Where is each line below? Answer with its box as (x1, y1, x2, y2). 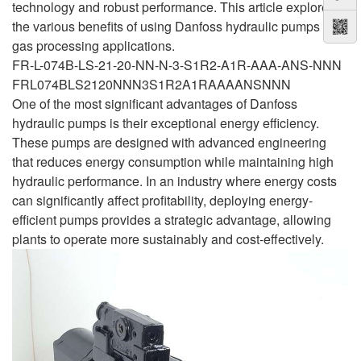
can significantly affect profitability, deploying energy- (12, 190, 313, 210)
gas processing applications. (12, 35, 175, 55)
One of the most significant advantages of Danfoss (12, 93, 297, 113)
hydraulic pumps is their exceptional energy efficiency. (12, 113, 319, 132)
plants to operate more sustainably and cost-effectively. (12, 229, 324, 248)
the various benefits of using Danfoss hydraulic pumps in (12, 16, 334, 35)
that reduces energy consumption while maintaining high (12, 151, 334, 171)
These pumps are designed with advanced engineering (12, 132, 326, 151)
